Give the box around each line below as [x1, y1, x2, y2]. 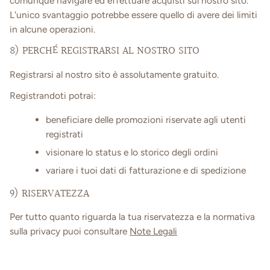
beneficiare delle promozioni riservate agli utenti [46, 113, 246, 125]
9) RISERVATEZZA [10, 185, 89, 202]
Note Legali [130, 225, 177, 237]
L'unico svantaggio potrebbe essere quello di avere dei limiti [10, 8, 257, 20]
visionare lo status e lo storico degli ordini [46, 146, 218, 158]
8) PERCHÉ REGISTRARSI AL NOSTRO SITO [10, 43, 199, 60]
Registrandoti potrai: [10, 90, 96, 102]
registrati [46, 128, 83, 140]
